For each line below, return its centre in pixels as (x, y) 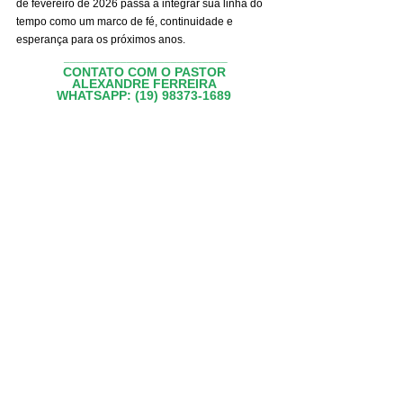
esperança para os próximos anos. (101, 40)
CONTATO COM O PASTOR (144, 72)
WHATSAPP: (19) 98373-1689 (144, 96)
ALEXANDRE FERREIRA (144, 84)
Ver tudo (264, 325)
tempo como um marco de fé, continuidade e (126, 22)
